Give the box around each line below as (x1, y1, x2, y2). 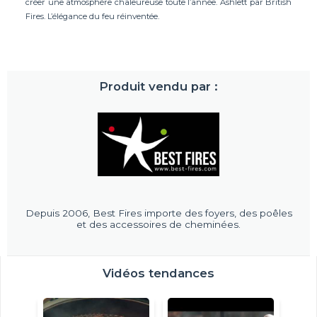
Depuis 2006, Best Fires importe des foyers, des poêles (25, 207, 292, 219)
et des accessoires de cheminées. (76, 218, 241, 230)
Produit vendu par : (99, 79, 218, 93)
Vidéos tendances (103, 265, 214, 280)
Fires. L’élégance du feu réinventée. (25, 11, 159, 22)
